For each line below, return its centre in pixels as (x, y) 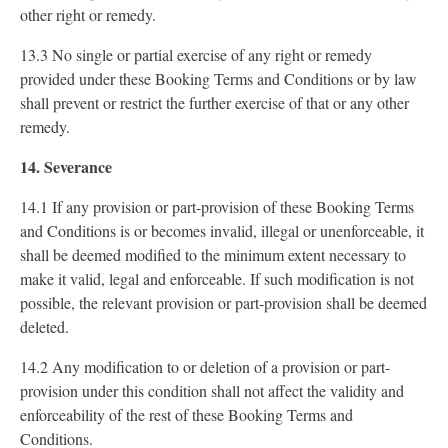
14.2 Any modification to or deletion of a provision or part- (205, 366)
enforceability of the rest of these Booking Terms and (186, 414)
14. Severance (66, 166)
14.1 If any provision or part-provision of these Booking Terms (217, 206)
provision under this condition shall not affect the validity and (212, 390)
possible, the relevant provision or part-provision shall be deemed (223, 302)
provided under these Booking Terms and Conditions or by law (218, 78)
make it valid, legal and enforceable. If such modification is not (217, 278)
